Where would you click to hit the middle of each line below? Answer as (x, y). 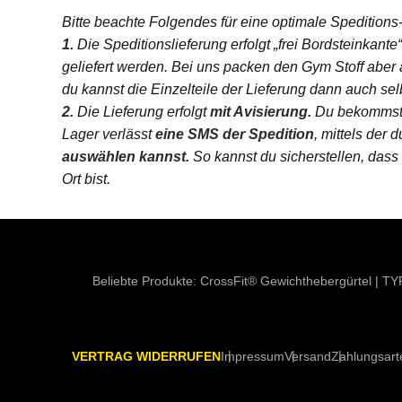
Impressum (252, 357)
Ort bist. (86, 179)
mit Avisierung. (260, 112)
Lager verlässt (106, 134)
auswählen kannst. (127, 157)
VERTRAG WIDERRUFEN (146, 357)
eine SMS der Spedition (232, 134)
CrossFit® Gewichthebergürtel (286, 281)
